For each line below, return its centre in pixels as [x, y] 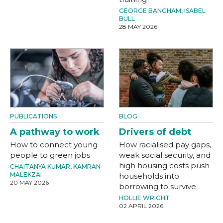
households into [149, 176]
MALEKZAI [26, 174]
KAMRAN [87, 166]
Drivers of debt [155, 132]
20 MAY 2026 [29, 182]
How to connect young [54, 144]
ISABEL [195, 10]
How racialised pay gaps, [165, 144]
